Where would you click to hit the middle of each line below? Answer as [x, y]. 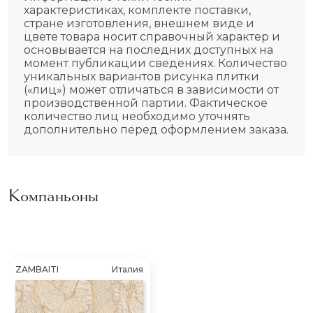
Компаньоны [53, 196]
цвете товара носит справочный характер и [152, 37]
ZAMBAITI [37, 270]
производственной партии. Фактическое [146, 103]
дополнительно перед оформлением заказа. [156, 130]
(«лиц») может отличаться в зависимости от [151, 90]
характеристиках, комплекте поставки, [137, 10]
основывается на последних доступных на [148, 50]
